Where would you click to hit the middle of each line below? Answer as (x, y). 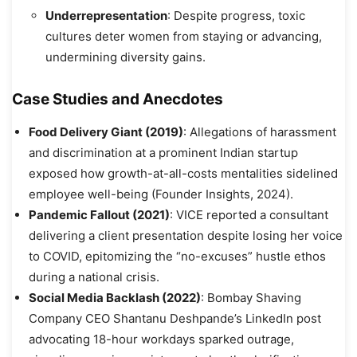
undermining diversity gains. (126, 57)
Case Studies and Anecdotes (118, 99)
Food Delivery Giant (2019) (106, 131)
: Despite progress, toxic (236, 15)
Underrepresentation (106, 15)
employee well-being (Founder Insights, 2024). (161, 194)
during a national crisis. (94, 277)
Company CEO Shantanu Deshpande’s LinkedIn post (175, 318)
